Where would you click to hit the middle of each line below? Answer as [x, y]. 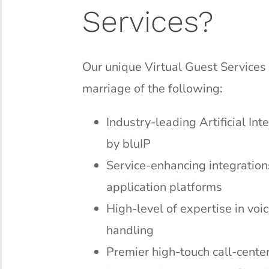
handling [130, 230]
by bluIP [129, 144]
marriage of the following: [153, 88]
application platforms [165, 187]
